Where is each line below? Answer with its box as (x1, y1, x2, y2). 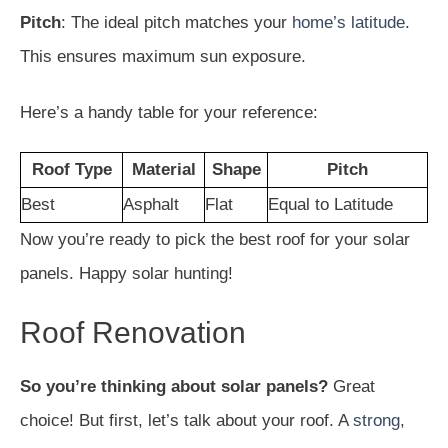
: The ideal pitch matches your (61, 12, 292, 32)
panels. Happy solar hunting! (20, 263, 233, 283)
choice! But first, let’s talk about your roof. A (20, 410, 353, 430)
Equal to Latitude (268, 194, 393, 214)
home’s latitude (292, 12, 405, 32)
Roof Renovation (20, 315, 246, 349)
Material (131, 159, 196, 179)
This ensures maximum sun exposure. (20, 46, 306, 66)
